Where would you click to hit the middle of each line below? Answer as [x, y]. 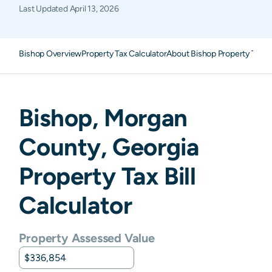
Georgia [156, 147]
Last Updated [44, 8]
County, [66, 147]
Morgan [146, 117]
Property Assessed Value [87, 238]
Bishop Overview [50, 53]
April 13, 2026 [94, 8]
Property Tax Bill [107, 176]
